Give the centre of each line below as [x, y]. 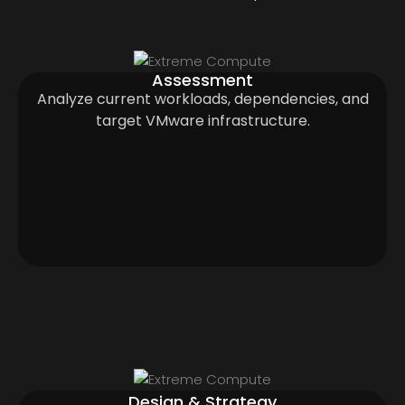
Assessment [202, 80]
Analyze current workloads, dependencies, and [202, 99]
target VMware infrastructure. [202, 120]
